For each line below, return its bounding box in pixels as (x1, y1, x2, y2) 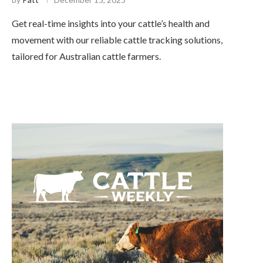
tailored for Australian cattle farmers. (12, 50, 161, 62)
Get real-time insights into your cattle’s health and (12, 18, 210, 29)
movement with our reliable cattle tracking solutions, (12, 34, 222, 46)
